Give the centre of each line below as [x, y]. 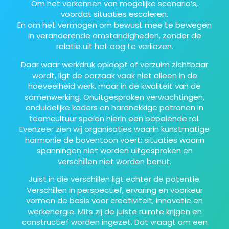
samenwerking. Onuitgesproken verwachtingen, [114, 97]
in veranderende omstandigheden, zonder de [114, 36]
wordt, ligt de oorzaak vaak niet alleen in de [114, 75]
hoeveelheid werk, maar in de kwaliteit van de [114, 86]
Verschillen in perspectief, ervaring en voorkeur [114, 190]
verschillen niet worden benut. [114, 161]
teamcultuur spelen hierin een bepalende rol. [114, 118]
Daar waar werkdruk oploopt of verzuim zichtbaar [114, 64]
